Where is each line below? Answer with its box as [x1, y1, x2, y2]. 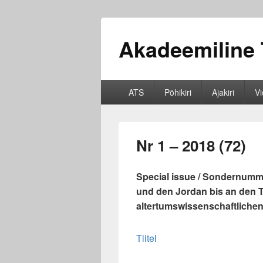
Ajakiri [211, 86, 234, 98]
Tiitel [136, 231, 157, 245]
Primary [100, 79, 133, 92]
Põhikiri [164, 86, 191, 98]
